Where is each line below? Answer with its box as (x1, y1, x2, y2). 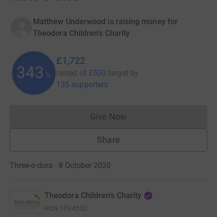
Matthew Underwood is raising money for (33, 16, 178, 26)
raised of (56, 68, 87, 77)
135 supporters (56, 79, 108, 89)
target (108, 68, 128, 77)
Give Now (90, 111, 127, 122)
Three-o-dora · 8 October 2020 (10, 160, 111, 170)
